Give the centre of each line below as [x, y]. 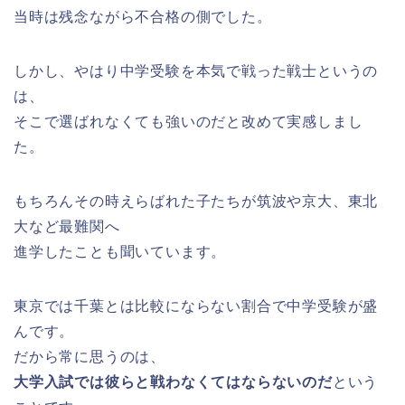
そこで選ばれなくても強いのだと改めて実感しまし [188, 122]
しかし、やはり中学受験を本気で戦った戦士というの [196, 71]
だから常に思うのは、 [89, 357]
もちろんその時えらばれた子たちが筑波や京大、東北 [196, 202]
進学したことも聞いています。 [120, 252]
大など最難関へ [67, 227]
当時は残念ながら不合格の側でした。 [143, 17]
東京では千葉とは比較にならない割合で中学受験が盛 [196, 306]
